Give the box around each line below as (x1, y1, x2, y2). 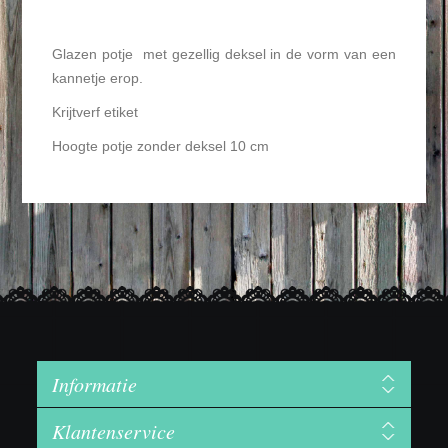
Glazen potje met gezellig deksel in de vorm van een (52, 46, 396, 63)
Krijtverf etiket (52, 104, 139, 121)
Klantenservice (52, 418, 176, 445)
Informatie (52, 371, 138, 398)
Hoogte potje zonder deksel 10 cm (52, 138, 270, 155)
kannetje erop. (52, 70, 144, 87)
